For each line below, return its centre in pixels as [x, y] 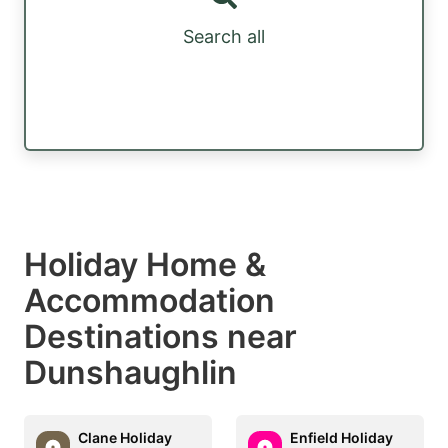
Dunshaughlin [130, 372]
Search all [224, 37]
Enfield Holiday [341, 437]
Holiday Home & [145, 264]
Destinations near [160, 336]
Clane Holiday [125, 437]
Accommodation [149, 300]
